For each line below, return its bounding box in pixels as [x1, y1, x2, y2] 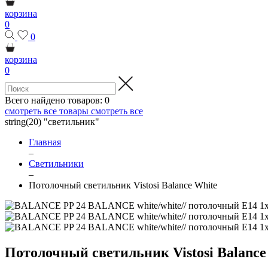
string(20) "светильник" [5, 117, 99, 127]
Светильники [29, 159, 84, 169]
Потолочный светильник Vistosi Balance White [29, 180, 217, 190]
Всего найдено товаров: [5, 95, 102, 105]
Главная [29, 137, 61, 147]
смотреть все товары [5, 106, 89, 116]
